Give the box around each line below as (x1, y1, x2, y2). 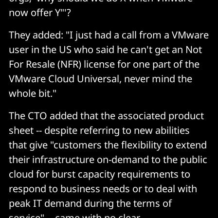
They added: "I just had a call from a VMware (9, 28, 209, 41)
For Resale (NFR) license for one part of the (9, 57, 200, 71)
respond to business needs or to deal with (9, 182, 197, 195)
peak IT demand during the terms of (9, 196, 172, 210)
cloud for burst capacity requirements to (9, 167, 190, 181)
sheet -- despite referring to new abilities (9, 123, 190, 137)
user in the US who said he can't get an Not (9, 42, 202, 56)
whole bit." (9, 86, 56, 100)
